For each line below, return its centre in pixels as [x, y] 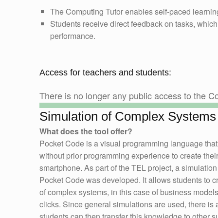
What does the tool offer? [86, 131]
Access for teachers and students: [105, 72]
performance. [73, 36]
